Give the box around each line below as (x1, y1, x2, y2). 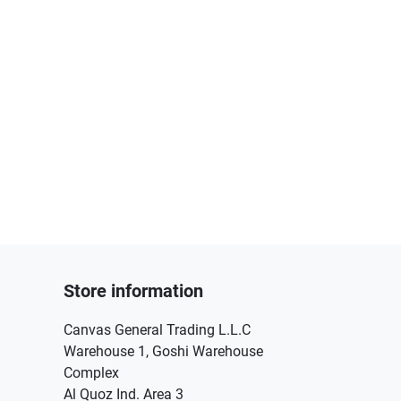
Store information (64, 280, 203, 302)
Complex (64, 364, 119, 381)
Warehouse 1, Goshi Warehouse (64, 343, 263, 360)
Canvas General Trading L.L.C (64, 321, 251, 338)
